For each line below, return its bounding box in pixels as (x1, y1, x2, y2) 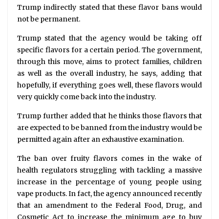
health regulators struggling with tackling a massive (17, 166, 202, 175)
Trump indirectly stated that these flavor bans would (17, 3, 202, 12)
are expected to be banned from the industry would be (17, 123, 202, 132)
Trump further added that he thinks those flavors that (17, 111, 202, 121)
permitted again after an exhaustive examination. (17, 135, 184, 144)
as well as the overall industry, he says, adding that (17, 69, 202, 78)
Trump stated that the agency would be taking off (17, 34, 202, 43)
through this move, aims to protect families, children (17, 57, 202, 66)
